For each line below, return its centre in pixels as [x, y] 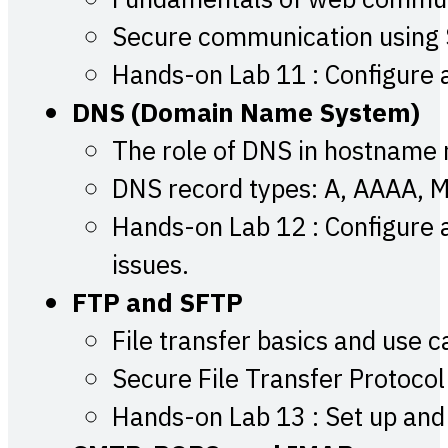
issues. [150, 266]
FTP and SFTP [157, 304]
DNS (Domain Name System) [246, 114]
